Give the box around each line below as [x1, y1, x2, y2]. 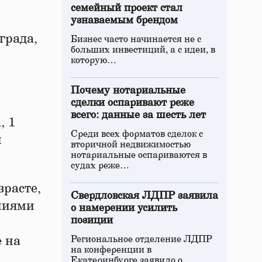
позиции [71, 215, 113, 226]
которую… [71, 56, 116, 65]
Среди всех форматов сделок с [71, 129, 203, 139]
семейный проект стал [71, 3, 182, 13]
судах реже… [71, 161, 129, 170]
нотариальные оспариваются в [71, 150, 207, 160]
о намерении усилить [71, 203, 177, 213]
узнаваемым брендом [71, 15, 178, 26]
